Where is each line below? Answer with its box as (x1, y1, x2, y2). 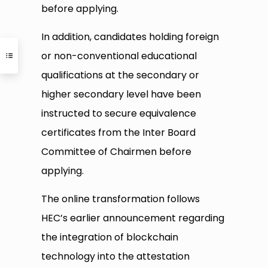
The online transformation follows (41, 192, 200, 206)
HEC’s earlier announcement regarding (41, 211, 225, 226)
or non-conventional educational (41, 49, 197, 63)
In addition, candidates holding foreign (41, 30, 220, 44)
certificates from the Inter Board (41, 126, 196, 140)
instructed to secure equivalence (41, 106, 197, 121)
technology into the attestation (41, 249, 190, 264)
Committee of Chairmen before (41, 145, 192, 159)
